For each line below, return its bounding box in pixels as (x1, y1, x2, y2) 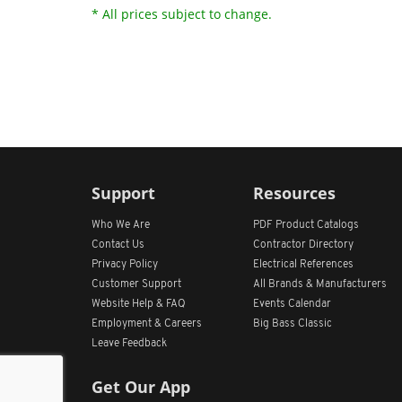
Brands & (268, 279, 316, 290)
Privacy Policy (92, 259, 158, 270)
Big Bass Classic (253, 319, 332, 329)
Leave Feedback (92, 338, 167, 349)
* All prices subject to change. (92, 5, 272, 22)
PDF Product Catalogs (253, 220, 359, 231)
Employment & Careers (92, 319, 202, 329)
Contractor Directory (253, 240, 354, 250)
